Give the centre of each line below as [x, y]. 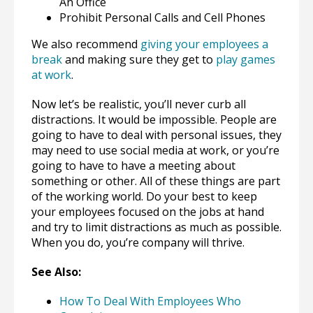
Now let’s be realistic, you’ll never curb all [139, 104]
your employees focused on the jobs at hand [148, 212]
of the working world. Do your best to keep [144, 196]
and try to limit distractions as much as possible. [156, 227]
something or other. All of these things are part [156, 181]
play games [246, 59]
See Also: [56, 272]
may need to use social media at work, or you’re [155, 150]
